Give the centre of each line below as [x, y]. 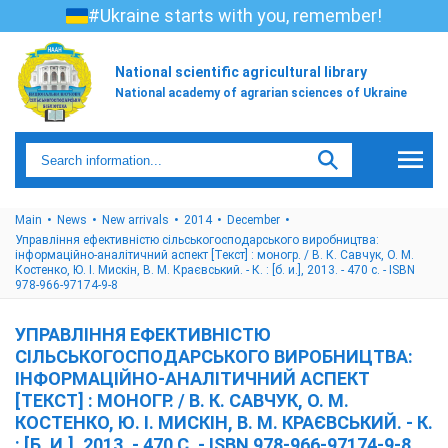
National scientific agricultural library [241, 71]
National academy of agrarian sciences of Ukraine [261, 92]
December [253, 220]
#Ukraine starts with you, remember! [235, 15]
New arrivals [135, 220]
